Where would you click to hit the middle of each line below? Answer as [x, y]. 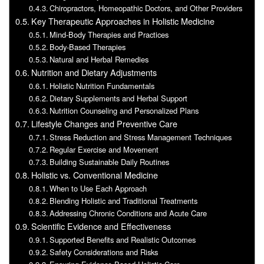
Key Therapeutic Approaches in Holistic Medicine [123, 21]
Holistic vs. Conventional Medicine [94, 174]
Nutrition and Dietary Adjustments [94, 72]
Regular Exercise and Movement [104, 149]
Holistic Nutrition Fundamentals [102, 85]
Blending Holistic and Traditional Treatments [124, 200]
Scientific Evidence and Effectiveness [101, 226]
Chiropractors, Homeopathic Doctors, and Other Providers [146, 8]
